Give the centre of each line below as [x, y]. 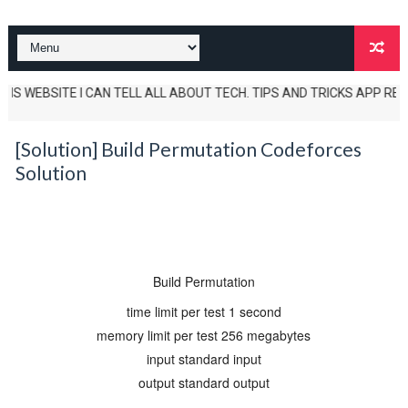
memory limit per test [158, 335]
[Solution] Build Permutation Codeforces [188, 149]
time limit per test [175, 311]
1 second [255, 311]
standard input [219, 359]
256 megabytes [266, 335]
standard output [224, 382]
